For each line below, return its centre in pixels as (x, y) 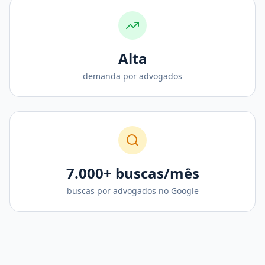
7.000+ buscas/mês (132, 173)
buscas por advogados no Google (132, 191)
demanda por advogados (132, 76)
